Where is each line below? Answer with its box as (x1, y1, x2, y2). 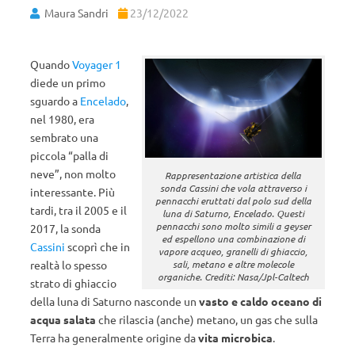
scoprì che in (65, 239, 130, 254)
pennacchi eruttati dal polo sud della (155, 194, 311, 208)
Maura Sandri (44, 6, 109, 20)
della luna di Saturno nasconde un (30, 294, 199, 308)
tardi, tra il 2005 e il (30, 203, 127, 217)
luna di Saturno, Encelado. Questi (162, 207, 304, 220)
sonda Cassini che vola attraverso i (159, 181, 307, 195)
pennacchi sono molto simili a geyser (155, 219, 311, 233)
